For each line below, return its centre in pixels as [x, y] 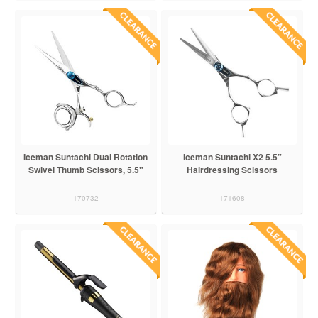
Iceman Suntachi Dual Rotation [86, 157]
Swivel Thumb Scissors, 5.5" [86, 169]
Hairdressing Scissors [232, 169]
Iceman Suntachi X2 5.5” [232, 157]
